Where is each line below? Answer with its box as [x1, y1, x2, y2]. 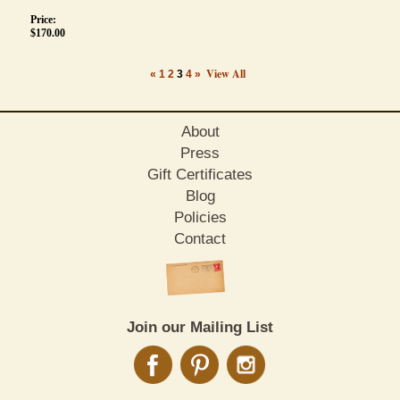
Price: [29, 13, 56, 26]
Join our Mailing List [127, 319, 273, 337]
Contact [174, 230, 226, 248]
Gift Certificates [147, 166, 253, 184]
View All [206, 66, 246, 81]
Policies [173, 209, 227, 227]
